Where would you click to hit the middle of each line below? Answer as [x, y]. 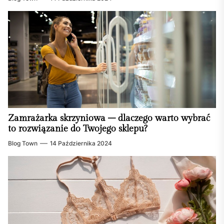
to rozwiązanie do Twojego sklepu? [78, 129]
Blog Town [23, 143]
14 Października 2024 [81, 143]
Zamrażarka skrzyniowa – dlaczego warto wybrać [109, 118]
